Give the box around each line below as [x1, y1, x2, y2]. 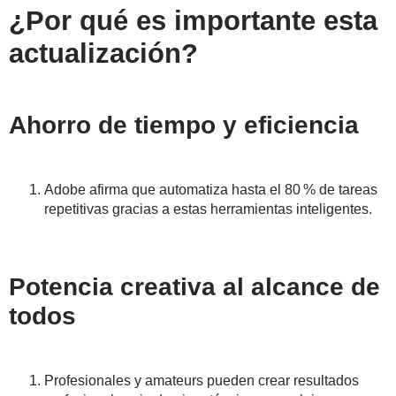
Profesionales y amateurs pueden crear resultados [44, 373, 359, 389]
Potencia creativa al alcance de [9, 273, 380, 301]
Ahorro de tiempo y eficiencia [9, 111, 359, 140]
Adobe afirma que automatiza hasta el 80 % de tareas [44, 182, 377, 198]
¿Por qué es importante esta [9, 5, 377, 37]
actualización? [9, 38, 198, 70]
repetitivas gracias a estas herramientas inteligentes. [44, 202, 372, 217]
